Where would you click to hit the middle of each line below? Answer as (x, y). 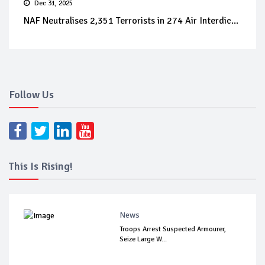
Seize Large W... (143, 239)
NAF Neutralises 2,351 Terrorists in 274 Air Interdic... (131, 21)
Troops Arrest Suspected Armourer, (173, 229)
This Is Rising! (41, 166)
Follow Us (31, 95)
